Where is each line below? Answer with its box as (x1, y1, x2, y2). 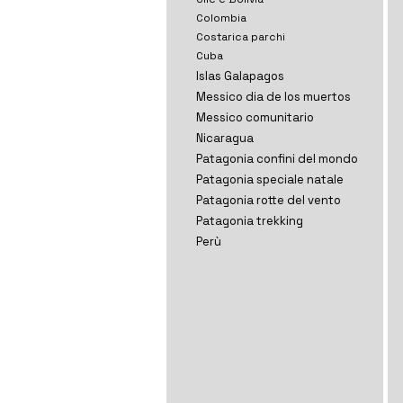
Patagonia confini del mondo (195, 151, 358, 166)
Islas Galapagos (195, 68, 284, 84)
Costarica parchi (195, 30, 285, 44)
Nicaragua (195, 130, 254, 146)
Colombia (195, 11, 246, 25)
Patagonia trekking (195, 213, 303, 228)
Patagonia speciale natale (195, 172, 344, 187)
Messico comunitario (195, 110, 314, 125)
